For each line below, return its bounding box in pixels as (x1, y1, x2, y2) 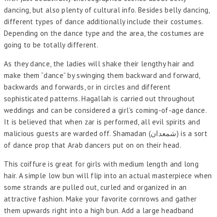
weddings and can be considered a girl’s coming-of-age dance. (4, 106, 206, 115)
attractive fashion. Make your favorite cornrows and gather (4, 194, 197, 204)
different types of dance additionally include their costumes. (4, 17, 203, 27)
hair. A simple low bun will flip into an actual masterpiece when (4, 171, 212, 181)
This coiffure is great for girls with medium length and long (4, 159, 199, 169)
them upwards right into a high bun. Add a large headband (4, 206, 194, 216)
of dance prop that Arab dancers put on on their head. (4, 140, 181, 150)
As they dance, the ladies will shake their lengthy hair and (4, 59, 194, 69)
